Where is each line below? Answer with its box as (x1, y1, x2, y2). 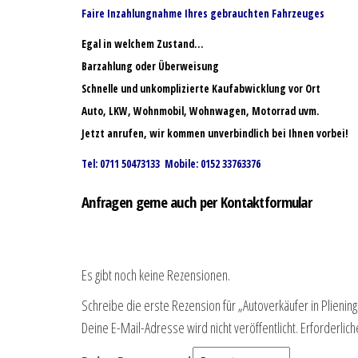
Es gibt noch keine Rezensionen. (82, 265, 230, 285)
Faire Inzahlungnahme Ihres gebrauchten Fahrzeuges (82, 6, 324, 22)
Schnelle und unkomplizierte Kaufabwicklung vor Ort (82, 82, 320, 97)
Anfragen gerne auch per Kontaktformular (82, 192, 312, 213)
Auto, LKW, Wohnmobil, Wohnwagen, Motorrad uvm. (82, 104, 319, 119)
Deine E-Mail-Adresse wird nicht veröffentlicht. (82, 318, 298, 338)
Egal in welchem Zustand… (82, 37, 203, 52)
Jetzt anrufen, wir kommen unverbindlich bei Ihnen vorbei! (82, 126, 348, 141)
